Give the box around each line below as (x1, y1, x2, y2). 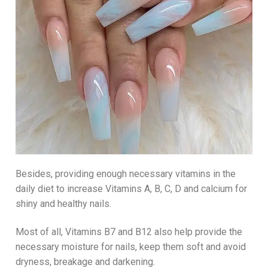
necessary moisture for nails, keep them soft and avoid (16, 241, 246, 253)
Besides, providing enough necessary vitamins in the (16, 167, 236, 179)
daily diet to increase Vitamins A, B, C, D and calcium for (16, 182, 247, 194)
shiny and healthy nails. (16, 197, 111, 209)
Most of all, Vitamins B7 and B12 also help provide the (16, 226, 242, 238)
